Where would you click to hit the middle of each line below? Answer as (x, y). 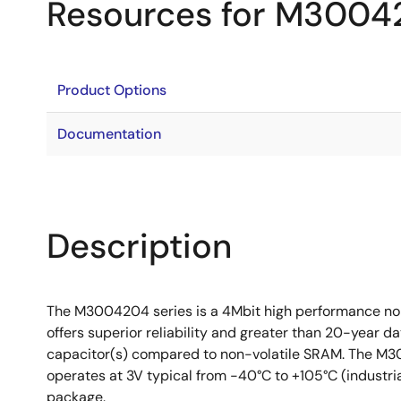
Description (139, 246)
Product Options (112, 90)
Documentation (109, 134)
